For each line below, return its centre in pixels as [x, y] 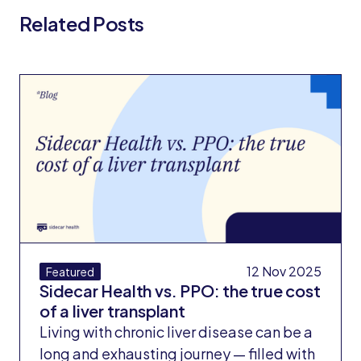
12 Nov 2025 [284, 271]
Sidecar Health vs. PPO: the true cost [180, 290]
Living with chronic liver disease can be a [176, 331]
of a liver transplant [112, 310]
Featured [70, 271]
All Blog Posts [180, 54]
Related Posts [82, 23]
